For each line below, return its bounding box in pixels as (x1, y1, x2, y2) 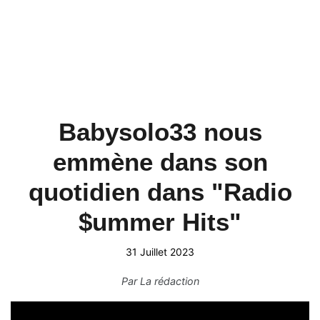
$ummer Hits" (79, 208, 241, 236)
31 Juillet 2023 (126, 246, 194, 258)
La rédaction (139, 275, 199, 287)
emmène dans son (52, 148, 268, 176)
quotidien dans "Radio (28, 178, 292, 206)
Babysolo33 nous (58, 118, 262, 146)
